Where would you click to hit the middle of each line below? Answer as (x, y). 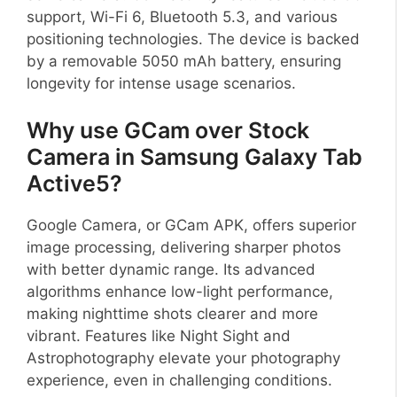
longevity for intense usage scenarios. (161, 83)
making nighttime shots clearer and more (172, 314)
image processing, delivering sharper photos (184, 248)
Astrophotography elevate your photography (183, 358)
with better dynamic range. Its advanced (171, 270)
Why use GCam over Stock (168, 131)
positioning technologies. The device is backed (193, 39)
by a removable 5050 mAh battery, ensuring (184, 61)
